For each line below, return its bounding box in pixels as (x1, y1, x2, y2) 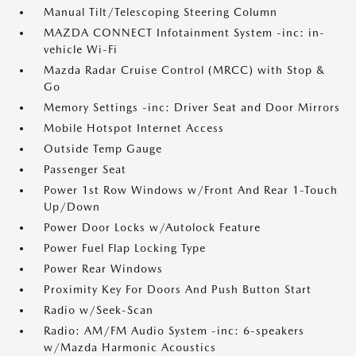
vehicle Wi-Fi (44, 43, 118, 56)
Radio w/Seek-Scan (44, 304, 153, 317)
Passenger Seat (44, 163, 126, 176)
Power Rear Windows (44, 262, 163, 276)
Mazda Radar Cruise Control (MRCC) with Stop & (44, 64, 325, 77)
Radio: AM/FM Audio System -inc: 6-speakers (44, 324, 304, 338)
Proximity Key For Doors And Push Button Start (44, 283, 311, 296)
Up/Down (44, 200, 100, 214)
